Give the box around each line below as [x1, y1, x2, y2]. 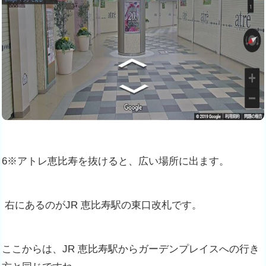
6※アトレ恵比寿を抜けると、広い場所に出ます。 [2, 155, 229, 167]
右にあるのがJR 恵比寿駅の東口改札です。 [2, 199, 202, 211]
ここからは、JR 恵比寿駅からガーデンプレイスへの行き [2, 243, 259, 255]
